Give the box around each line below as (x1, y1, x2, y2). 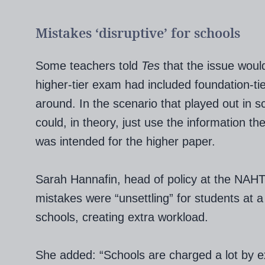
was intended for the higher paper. (35, 134, 215, 148)
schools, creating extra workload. (35, 210, 208, 224)
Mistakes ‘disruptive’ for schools (35, 24, 240, 43)
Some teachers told (35, 59, 141, 72)
